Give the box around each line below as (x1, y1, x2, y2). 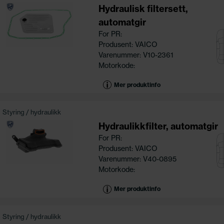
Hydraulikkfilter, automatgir (98, 120, 218, 132)
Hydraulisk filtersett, (98, 2, 188, 14)
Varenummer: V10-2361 (98, 50, 173, 59)
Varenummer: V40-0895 (98, 154, 176, 164)
